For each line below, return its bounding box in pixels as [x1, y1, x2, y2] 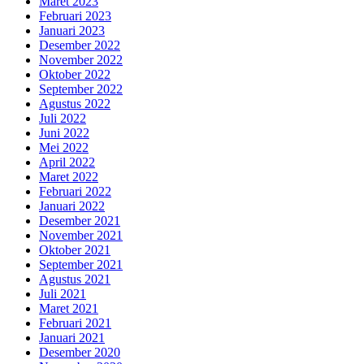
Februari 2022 [39, 184, 111, 198]
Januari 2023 [39, 23, 105, 37]
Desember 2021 [39, 213, 120, 227]
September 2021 [39, 257, 123, 271]
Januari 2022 [39, 198, 105, 213]
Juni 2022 [39, 125, 89, 140]
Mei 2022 [39, 140, 89, 154]
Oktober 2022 [39, 67, 110, 81]
